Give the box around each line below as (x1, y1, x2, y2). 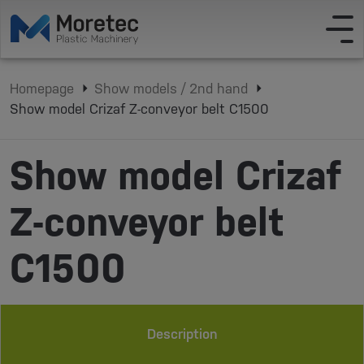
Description (146, 326, 218, 342)
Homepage (10, 80, 74, 97)
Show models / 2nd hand (93, 80, 248, 97)
